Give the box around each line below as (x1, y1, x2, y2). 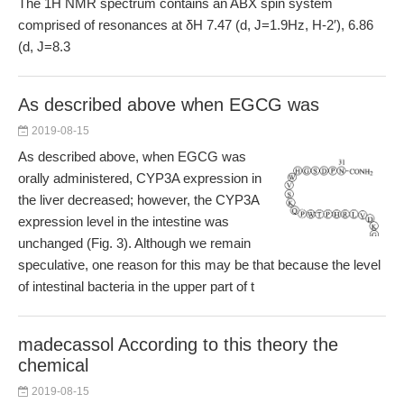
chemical (18, 355, 88, 375)
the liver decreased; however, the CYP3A (18, 192, 259, 207)
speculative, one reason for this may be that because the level (18, 257, 381, 272)
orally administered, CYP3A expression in (18, 170, 262, 186)
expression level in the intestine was (18, 214, 229, 229)
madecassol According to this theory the (18, 335, 338, 354)
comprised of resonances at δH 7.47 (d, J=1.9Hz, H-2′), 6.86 (18, 17, 373, 32)
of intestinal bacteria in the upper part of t (18, 279, 254, 294)
